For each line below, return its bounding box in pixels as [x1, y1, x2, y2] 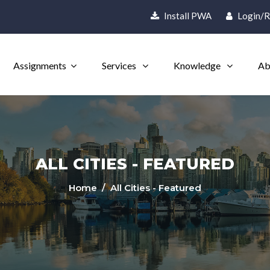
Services [102, 60, 138, 71]
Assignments [13, 60, 66, 71]
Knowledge [174, 60, 222, 71]
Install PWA [162, 10, 212, 21]
